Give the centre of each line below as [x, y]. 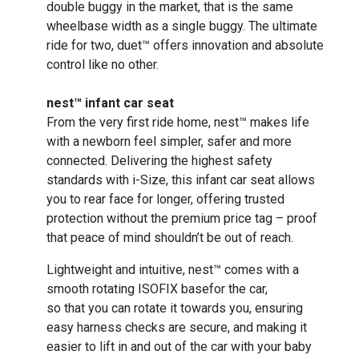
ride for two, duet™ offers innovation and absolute [186, 46]
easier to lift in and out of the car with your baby [179, 347]
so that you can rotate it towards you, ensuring [175, 309]
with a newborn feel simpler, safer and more [169, 142]
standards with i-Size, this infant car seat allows [181, 180]
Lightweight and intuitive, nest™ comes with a [173, 270]
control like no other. [103, 65]
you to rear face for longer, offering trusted [166, 200]
